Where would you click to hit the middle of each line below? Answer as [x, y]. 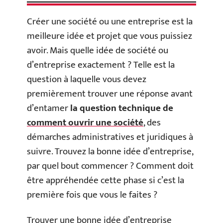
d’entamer [49, 108]
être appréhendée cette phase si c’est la [106, 180]
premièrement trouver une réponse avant [110, 94]
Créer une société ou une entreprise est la [110, 21]
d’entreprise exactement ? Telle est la [101, 65]
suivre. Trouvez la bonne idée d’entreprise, [110, 151]
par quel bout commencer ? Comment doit [110, 166]
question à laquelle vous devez [87, 79]
